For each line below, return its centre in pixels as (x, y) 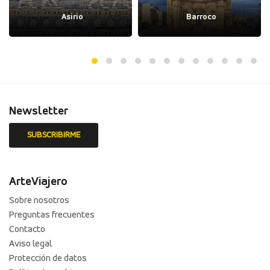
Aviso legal (30, 244)
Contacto (27, 229)
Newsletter (39, 111)
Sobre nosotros (39, 200)
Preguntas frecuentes (52, 215)
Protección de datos (48, 258)
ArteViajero (38, 182)
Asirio (72, 17)
